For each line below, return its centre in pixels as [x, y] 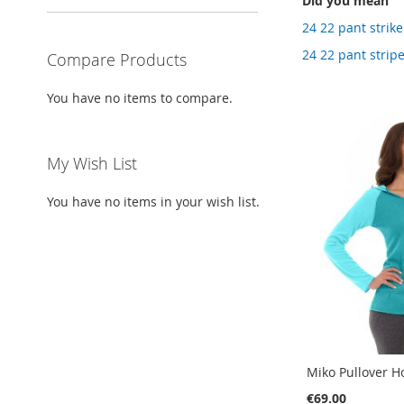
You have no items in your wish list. [153, 202]
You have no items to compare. [140, 98]
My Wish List [92, 164]
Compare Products [117, 60]
